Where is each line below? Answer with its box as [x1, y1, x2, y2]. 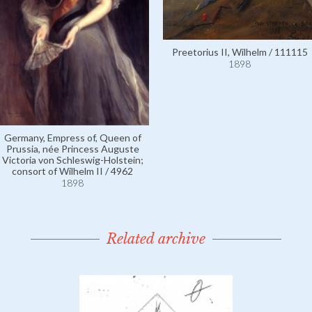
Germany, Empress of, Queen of [3, 132, 141, 144]
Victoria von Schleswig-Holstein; [1, 154, 143, 166]
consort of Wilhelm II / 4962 [12, 165, 133, 178]
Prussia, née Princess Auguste [6, 143, 139, 155]
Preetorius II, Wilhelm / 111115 [171, 46, 308, 58]
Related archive [107, 231, 205, 247]
